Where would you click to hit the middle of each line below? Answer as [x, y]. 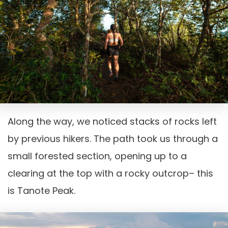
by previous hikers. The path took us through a [113, 138]
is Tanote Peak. [41, 190]
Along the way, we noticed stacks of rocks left [112, 121]
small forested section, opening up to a [97, 156]
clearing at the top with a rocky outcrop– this [110, 173]
